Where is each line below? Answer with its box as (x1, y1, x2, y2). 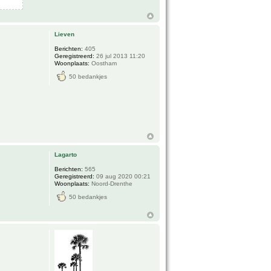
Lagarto (54, 151, 77, 158)
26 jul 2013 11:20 (94, 53, 146, 60)
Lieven (54, 31, 75, 38)
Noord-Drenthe (90, 180, 133, 187)
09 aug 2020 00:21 (94, 172, 151, 180)
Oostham (90, 60, 117, 67)
